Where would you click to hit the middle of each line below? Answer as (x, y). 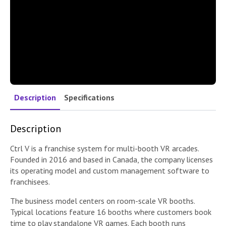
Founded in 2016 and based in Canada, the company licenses (111, 159)
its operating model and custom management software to (110, 170)
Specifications (89, 97)
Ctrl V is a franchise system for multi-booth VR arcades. (104, 148)
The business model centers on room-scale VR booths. (102, 201)
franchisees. (30, 181)
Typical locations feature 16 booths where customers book (111, 212)
